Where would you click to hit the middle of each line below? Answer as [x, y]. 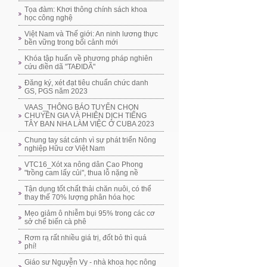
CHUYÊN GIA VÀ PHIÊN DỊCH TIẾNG [86, 116]
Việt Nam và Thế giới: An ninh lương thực [91, 34]
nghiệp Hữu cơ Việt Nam [65, 148]
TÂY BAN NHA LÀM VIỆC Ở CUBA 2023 [89, 124]
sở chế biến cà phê [55, 222]
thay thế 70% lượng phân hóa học [80, 197]
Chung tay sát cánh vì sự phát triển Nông [90, 140]
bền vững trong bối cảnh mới [71, 42]
